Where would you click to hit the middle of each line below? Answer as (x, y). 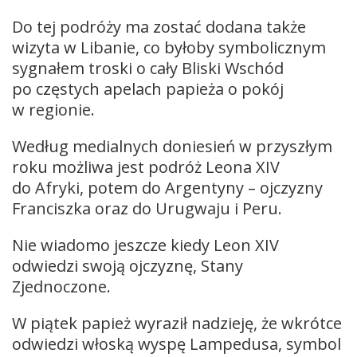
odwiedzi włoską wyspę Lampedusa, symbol (177, 343)
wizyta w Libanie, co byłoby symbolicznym (169, 47)
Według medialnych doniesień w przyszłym (172, 146)
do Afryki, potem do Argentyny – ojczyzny (167, 187)
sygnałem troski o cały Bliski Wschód (148, 68)
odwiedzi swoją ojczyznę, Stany (127, 265)
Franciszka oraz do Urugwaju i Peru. (149, 208)
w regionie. (55, 109)
